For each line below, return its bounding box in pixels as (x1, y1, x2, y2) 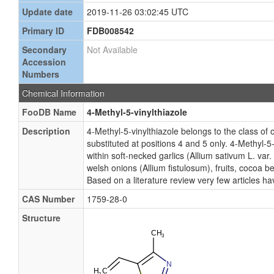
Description (22, 125, 70, 137)
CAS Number (22, 193, 75, 205)
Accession (22, 56, 66, 68)
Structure (22, 212, 61, 224)
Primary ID (22, 24, 64, 37)
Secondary (22, 43, 67, 56)
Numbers (22, 68, 59, 80)
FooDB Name (22, 106, 76, 118)
